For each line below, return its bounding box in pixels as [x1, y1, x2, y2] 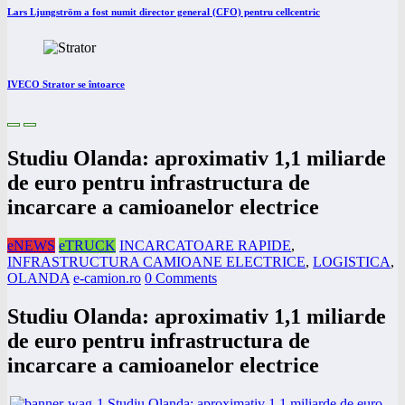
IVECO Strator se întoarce [7, 79, 125, 90]
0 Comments [145, 269, 217, 286]
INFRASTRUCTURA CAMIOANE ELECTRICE [7, 253, 306, 269]
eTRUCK [59, 237, 116, 253]
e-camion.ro [73, 269, 141, 286]
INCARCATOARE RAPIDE [119, 237, 291, 253]
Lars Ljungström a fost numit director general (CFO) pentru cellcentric [7, 6, 320, 18]
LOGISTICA [313, 253, 391, 269]
